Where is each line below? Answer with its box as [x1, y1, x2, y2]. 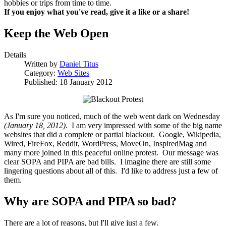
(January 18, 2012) [4, 121, 66, 130]
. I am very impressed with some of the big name [66, 121, 222, 130]
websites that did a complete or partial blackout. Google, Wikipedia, [4, 130, 221, 139]
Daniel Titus [60, 60, 98, 69]
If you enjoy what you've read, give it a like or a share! [4, 8, 189, 17]
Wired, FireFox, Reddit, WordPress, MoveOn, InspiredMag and [4, 139, 207, 148]
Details [4, 50, 26, 60]
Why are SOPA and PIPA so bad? [4, 195, 177, 208]
